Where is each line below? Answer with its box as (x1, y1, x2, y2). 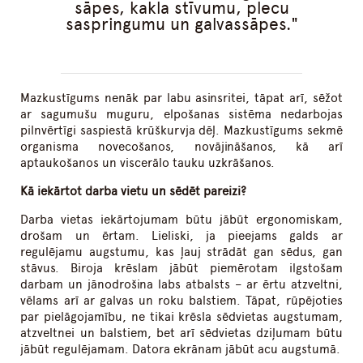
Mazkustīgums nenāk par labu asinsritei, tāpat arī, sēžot (20, 91, 343, 106)
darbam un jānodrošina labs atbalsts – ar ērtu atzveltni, (20, 277, 343, 293)
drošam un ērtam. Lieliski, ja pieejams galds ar (20, 228, 343, 244)
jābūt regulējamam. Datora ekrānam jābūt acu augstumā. (20, 342, 341, 357)
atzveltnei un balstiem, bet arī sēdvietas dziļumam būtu (20, 326, 343, 341)
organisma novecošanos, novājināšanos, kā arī (20, 139, 343, 155)
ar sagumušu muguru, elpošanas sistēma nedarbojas (20, 107, 343, 122)
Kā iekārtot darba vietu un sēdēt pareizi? (20, 184, 247, 199)
